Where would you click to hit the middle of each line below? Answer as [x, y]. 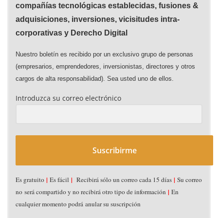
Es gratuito [31, 179]
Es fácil [59, 179]
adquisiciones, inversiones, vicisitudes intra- [98, 19]
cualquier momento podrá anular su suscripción [78, 204]
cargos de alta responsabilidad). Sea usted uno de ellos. [95, 79]
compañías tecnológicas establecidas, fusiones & [107, 6]
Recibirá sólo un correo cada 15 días [123, 179]
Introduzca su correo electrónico [68, 98]
